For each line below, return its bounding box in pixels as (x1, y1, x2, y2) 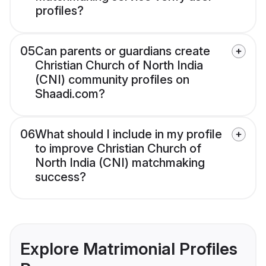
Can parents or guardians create (35, 43, 210, 58)
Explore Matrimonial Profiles (20, 238, 237, 259)
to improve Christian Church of (35, 141, 201, 156)
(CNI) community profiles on (35, 72, 189, 87)
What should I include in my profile (35, 126, 222, 141)
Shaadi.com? (35, 86, 105, 101)
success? (35, 169, 86, 184)
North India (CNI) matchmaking (35, 155, 205, 170)
